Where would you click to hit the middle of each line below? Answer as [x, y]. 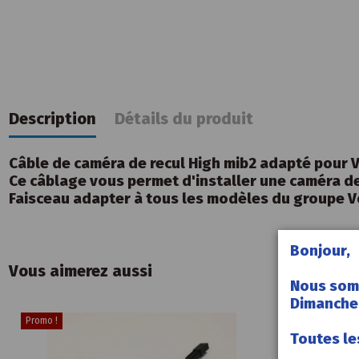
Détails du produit [184, 118]
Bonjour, [320, 250]
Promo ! [42, 321]
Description [53, 118]
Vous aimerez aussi [81, 271]
